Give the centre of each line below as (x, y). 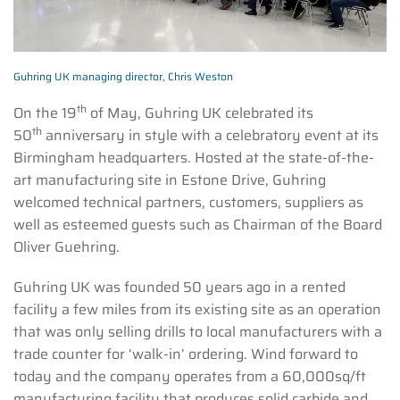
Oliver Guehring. (68, 247)
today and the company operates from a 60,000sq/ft (190, 377)
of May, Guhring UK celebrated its (200, 113)
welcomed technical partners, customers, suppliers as (188, 203)
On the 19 (45, 113)
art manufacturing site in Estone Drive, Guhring (170, 180)
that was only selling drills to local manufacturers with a (198, 332)
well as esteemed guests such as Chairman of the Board (198, 225)
